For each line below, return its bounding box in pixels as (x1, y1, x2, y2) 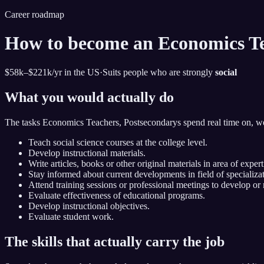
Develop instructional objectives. (28, 200, 150, 211)
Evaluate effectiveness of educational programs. (28, 190, 205, 200)
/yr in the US (52, 67, 100, 77)
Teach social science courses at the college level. (28, 137, 207, 147)
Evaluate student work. (28, 211, 114, 222)
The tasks (5, 117, 42, 127)
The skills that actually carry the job (5, 233, 225, 249)
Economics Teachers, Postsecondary (42, 117, 177, 127)
